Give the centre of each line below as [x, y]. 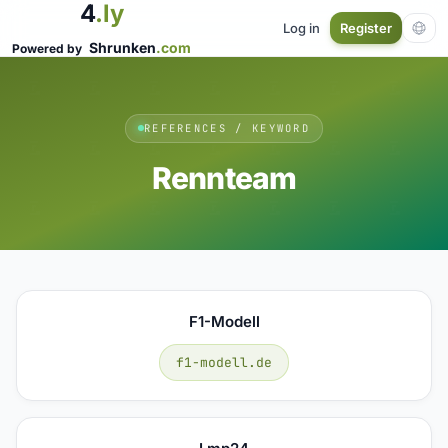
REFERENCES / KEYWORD [227, 127]
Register [366, 28]
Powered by [48, 48]
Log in [301, 27]
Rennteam [224, 177]
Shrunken [122, 47]
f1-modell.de [224, 362]
